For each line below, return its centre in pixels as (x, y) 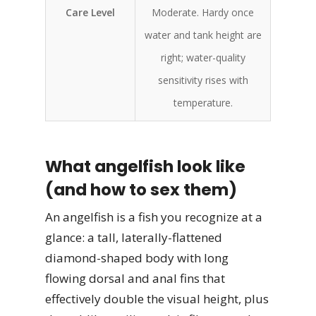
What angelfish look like (145, 166)
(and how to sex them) (141, 190)
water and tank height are (203, 35)
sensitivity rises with (203, 80)
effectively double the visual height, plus (157, 299)
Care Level (90, 12)
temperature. (203, 103)
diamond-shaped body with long (137, 258)
